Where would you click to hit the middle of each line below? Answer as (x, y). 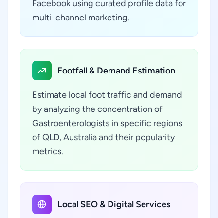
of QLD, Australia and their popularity (103, 137)
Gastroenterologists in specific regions (107, 123)
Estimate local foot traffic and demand (107, 95)
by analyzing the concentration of (97, 109)
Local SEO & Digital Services (114, 204)
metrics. (48, 151)
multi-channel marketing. (81, 18)
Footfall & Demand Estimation (116, 71)
